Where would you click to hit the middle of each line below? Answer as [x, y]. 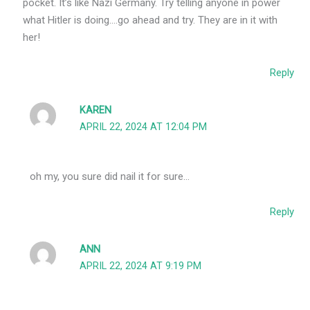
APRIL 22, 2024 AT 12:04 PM [144, 127]
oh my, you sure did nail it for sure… [110, 176]
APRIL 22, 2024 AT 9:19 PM [141, 266]
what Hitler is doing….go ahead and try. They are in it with [151, 20]
